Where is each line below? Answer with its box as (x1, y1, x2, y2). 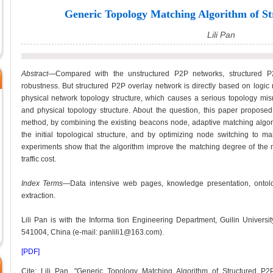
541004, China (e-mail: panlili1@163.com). (21, 228, 164, 236)
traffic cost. (21, 155, 56, 163)
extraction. (21, 191, 55, 200)
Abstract (21, 69, 48, 78)
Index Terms (21, 179, 63, 188)
